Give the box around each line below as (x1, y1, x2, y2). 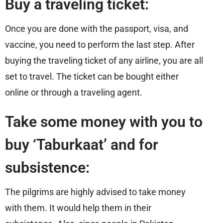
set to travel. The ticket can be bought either (5, 71, 179, 82)
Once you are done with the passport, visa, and (5, 23, 188, 34)
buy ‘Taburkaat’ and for (5, 136, 158, 153)
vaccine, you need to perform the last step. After (5, 39, 195, 50)
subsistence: (5, 159, 90, 176)
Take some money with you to (5, 113, 203, 130)
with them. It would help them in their (5, 203, 151, 213)
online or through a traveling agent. (5, 87, 142, 98)
